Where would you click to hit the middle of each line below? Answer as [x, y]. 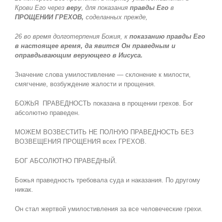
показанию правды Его [167, 37]
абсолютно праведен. [47, 113]
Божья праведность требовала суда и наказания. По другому [107, 180]
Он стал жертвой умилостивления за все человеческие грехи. [109, 209]
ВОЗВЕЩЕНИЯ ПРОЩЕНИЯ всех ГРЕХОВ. [81, 142]
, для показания [105, 8]
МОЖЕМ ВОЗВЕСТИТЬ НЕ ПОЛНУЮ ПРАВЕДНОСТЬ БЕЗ [104, 132]
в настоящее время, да [53, 46]
